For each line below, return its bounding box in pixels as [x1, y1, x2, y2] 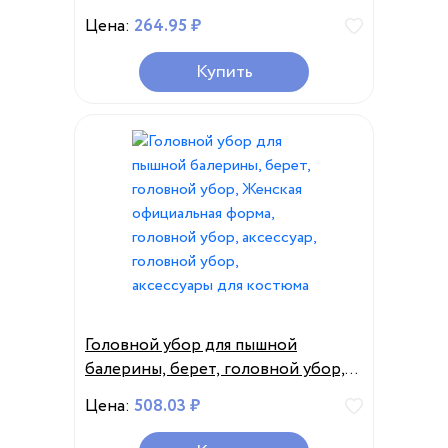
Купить [195, 59, 253, 85]
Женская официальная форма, [85, 381, 315, 406]
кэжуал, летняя [85, 25, 197, 50]
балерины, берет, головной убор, [85, 357, 345, 382]
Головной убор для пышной [85, 333, 297, 358]
